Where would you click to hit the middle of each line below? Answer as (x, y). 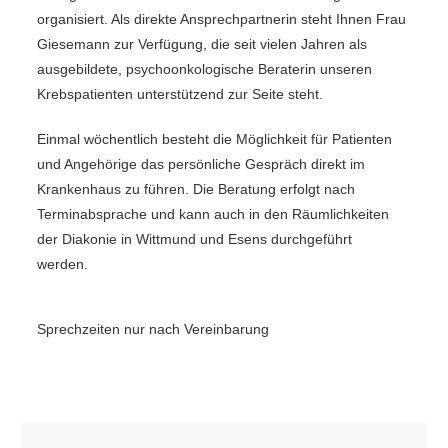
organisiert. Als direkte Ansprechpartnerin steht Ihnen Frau (222, 19)
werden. (65, 264)
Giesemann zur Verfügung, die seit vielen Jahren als (202, 44)
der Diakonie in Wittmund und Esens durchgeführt (195, 239)
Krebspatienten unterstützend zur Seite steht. (180, 94)
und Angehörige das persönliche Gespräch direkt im (201, 164)
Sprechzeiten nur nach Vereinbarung (153, 329)
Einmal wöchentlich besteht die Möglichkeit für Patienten (215, 139)
